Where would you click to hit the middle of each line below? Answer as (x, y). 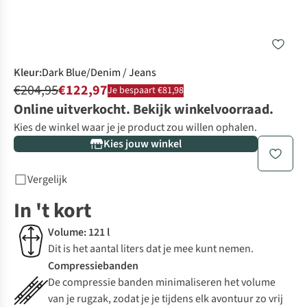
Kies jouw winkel (143, 144)
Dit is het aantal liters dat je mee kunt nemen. (151, 249)
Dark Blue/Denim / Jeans (99, 73)
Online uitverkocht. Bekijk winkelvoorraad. (144, 110)
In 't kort (52, 211)
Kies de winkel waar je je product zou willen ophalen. (135, 128)
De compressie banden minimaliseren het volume (162, 283)
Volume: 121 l (79, 233)
